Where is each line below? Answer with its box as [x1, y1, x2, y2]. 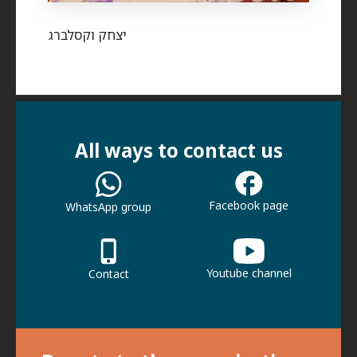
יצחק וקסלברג [48, 25, 127, 44]
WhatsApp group [65, 199, 151, 215]
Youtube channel [206, 265, 292, 281]
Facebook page [209, 198, 288, 214]
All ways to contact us [74, 137, 283, 164]
